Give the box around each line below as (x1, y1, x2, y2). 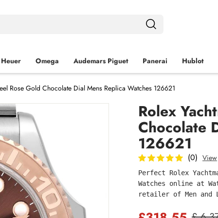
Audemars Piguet (73, 56, 128, 66)
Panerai (143, 56, 167, 66)
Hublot (182, 56, 203, 66)
